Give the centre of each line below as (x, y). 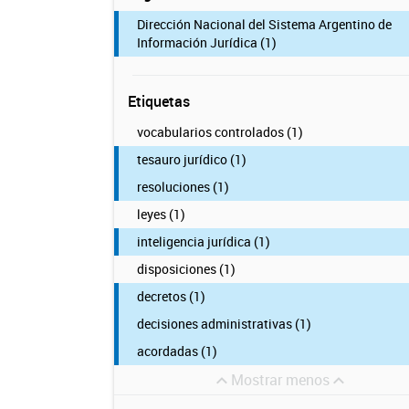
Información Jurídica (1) (206, 42)
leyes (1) (161, 214)
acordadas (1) (177, 351)
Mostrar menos (282, 380)
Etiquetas (158, 101)
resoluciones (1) (183, 187)
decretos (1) (171, 296)
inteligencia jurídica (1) (203, 241)
